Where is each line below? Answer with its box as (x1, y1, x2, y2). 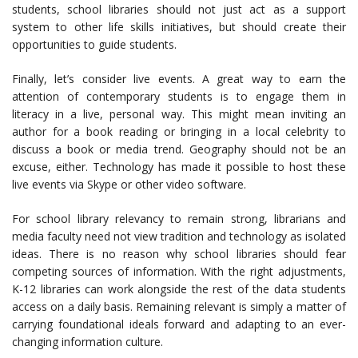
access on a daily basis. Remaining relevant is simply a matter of (12, 299, 346, 314)
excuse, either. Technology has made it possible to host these (12, 159, 346, 174)
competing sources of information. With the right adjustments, (12, 264, 346, 279)
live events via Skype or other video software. (12, 177, 246, 192)
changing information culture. (12, 334, 163, 349)
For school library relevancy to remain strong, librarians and (12, 211, 346, 226)
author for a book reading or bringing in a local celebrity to (12, 124, 346, 139)
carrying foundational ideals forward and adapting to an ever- (12, 316, 346, 332)
